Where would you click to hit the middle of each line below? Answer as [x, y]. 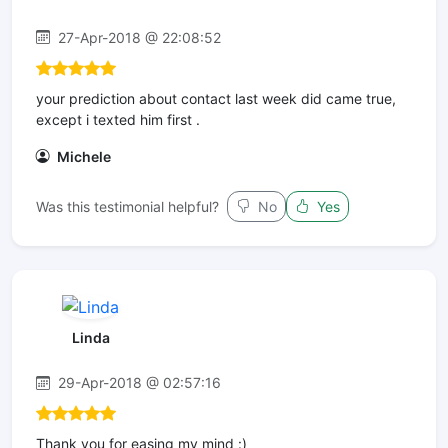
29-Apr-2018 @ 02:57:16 [137, 383]
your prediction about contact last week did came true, [216, 98]
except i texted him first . [118, 119]
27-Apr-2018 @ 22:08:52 [137, 37]
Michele [82, 156]
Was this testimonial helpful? [127, 206]
